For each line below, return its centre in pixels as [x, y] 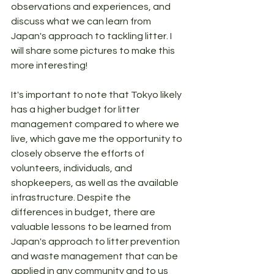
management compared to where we [96, 124]
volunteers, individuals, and [72, 168]
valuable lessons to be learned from [92, 227]
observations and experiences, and [92, 7]
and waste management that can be [95, 256]
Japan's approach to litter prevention [96, 242]
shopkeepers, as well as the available [96, 183]
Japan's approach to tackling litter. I [92, 36]
